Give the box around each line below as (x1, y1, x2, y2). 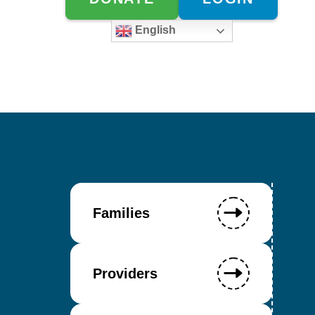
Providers (93, 265, 157, 281)
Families (93, 205, 150, 221)
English (131, 23, 176, 36)
